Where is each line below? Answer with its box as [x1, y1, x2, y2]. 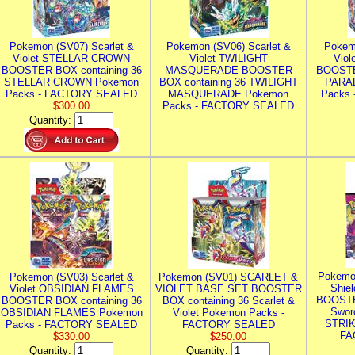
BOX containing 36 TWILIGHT [158, 76, 298, 88]
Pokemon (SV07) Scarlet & [9, 40, 134, 52]
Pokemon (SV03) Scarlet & [9, 271, 134, 283]
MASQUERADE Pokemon [168, 88, 288, 100]
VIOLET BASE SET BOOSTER [155, 283, 302, 295]
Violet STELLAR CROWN [13, 52, 130, 64]
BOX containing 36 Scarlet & [162, 295, 295, 307]
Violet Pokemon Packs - [172, 307, 284, 319]
